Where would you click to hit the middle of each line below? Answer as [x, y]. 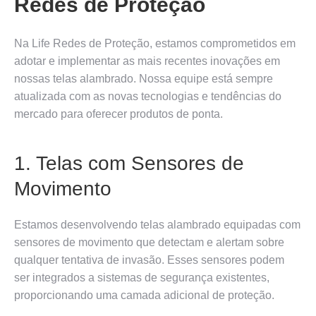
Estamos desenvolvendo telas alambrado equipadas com [157, 224]
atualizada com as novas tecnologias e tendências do [148, 96]
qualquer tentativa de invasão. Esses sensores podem [149, 260]
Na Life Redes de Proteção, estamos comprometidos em [155, 43]
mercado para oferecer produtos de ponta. [119, 114]
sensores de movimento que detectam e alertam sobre [149, 242]
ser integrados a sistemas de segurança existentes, [142, 277]
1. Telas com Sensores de [129, 163]
